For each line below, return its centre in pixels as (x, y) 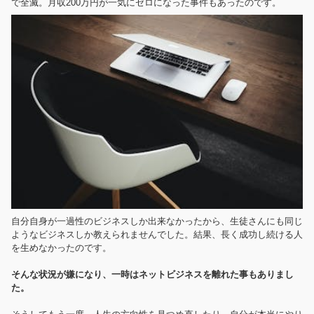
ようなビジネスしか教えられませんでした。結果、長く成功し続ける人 (157, 235)
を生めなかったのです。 (61, 248)
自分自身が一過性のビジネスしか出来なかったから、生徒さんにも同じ (157, 221)
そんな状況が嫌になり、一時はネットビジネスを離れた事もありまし (152, 275)
